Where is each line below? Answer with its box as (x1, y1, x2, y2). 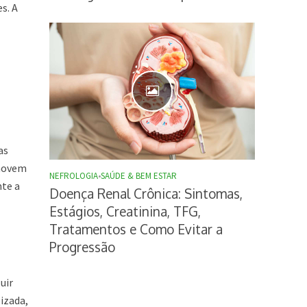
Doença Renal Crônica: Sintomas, (49, 185, 243, 202)
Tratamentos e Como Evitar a (49, 221, 223, 238)
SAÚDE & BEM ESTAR (101, 170, 177, 182)
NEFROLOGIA (49, 170, 99, 182)
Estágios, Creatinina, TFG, (49, 203, 201, 220)
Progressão (49, 238, 116, 256)
